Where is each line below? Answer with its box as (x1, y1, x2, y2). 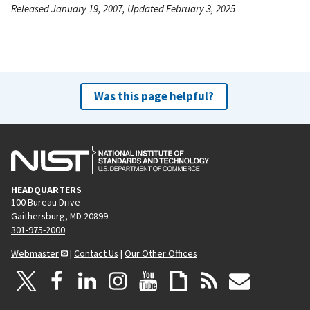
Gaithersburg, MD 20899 (11, 210, 108, 223)
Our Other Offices (125, 246, 197, 259)
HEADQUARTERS (11, 183, 82, 197)
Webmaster (11, 246, 59, 259)
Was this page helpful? (93, 89, 214, 104)
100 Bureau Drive (11, 196, 80, 209)
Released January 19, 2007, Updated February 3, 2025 (11, 2, 235, 16)
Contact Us (74, 246, 118, 259)
